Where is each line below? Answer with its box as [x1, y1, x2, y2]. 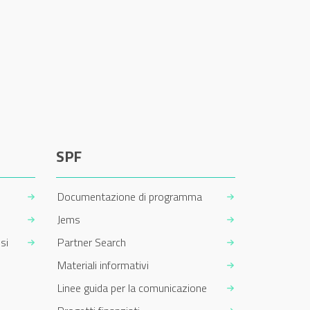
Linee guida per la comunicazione [57, 279, 207, 296]
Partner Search [57, 233, 126, 250]
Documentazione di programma [57, 188, 202, 205]
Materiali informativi [57, 256, 149, 273]
